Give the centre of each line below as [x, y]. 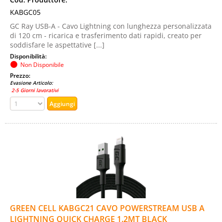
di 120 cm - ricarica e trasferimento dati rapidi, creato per [106, 35]
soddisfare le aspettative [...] [57, 45]
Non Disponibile [42, 64]
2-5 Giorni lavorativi [34, 90]
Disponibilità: [29, 56]
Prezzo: [21, 75]
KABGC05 [25, 12]
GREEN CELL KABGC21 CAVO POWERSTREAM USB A [107, 208]
